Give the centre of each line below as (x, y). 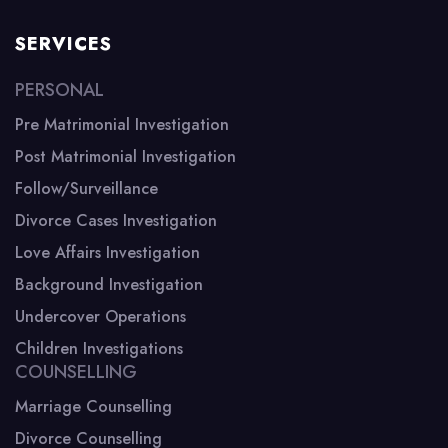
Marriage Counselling (93, 406)
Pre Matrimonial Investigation (122, 124)
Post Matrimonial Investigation (125, 156)
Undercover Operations (100, 316)
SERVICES (63, 43)
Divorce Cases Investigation (116, 220)
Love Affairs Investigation (107, 252)
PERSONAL (59, 89)
